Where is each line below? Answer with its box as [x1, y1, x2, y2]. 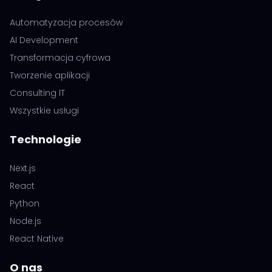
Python [10, 197, 39, 209]
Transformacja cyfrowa [10, 51, 110, 64]
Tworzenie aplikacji [10, 69, 90, 81]
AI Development [10, 33, 78, 46]
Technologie [10, 131, 81, 147]
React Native [10, 232, 64, 245]
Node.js [10, 214, 41, 227]
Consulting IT [10, 86, 65, 99]
